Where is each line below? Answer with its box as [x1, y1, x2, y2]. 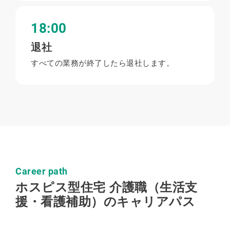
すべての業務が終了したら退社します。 [31, 59, 174, 68]
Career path [15, 166, 68, 177]
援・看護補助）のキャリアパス [15, 195, 195, 209]
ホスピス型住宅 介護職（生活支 [15, 180, 198, 195]
